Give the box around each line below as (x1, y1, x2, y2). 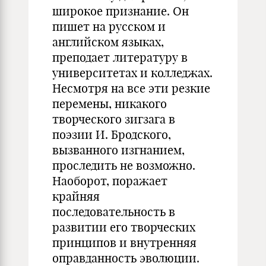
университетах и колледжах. (52, 65, 213, 80)
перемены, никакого (52, 96, 167, 111)
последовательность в (52, 204, 175, 219)
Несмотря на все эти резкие (52, 81, 210, 96)
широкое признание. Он (52, 4, 189, 18)
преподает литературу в (52, 50, 188, 65)
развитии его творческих (52, 220, 195, 235)
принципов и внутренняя (52, 235, 197, 250)
